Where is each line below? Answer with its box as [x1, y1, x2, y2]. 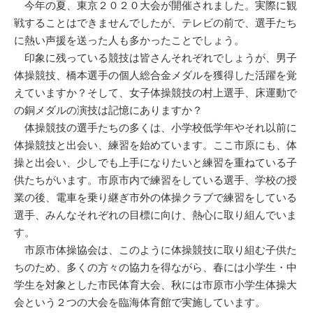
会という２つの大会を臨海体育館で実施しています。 [14, 296, 265, 309]
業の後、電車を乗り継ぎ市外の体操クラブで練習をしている [14, 191, 297, 204]
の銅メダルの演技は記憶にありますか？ [14, 104, 203, 117]
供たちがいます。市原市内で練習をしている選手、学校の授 [14, 174, 297, 187]
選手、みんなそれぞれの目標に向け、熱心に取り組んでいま [14, 209, 297, 221]
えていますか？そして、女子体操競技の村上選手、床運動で [14, 87, 297, 99]
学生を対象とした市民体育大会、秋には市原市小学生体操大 [14, 279, 297, 291]
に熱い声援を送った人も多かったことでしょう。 [14, 34, 245, 47]
